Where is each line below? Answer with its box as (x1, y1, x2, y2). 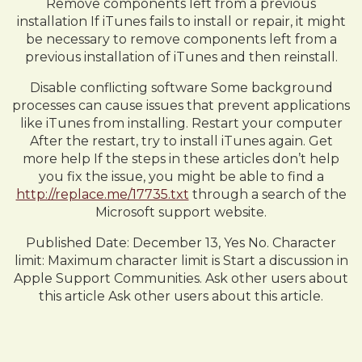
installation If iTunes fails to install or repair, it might (16, 14, 346, 29)
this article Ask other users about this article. (39, 288, 323, 304)
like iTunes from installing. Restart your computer (19, 116, 343, 131)
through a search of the (188, 187, 347, 202)
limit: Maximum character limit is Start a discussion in (14, 253, 348, 268)
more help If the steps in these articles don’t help (23, 151, 339, 166)
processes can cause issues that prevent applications (12, 98, 350, 113)
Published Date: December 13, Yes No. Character (26, 235, 336, 250)
